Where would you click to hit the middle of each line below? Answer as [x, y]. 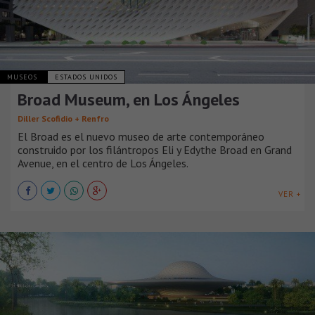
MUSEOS [24, 77]
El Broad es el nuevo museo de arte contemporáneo [141, 137]
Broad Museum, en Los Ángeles [129, 100]
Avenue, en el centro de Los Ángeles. [103, 163]
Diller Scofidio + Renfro [63, 119]
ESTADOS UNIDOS [86, 77]
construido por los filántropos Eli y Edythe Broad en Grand [155, 150]
